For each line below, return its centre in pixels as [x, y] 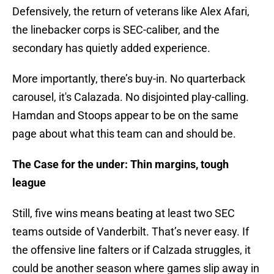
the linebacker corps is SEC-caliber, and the [116, 30]
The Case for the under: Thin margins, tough [120, 165]
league [29, 183]
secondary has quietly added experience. [111, 48]
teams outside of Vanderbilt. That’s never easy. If [131, 232]
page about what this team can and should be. [124, 134]
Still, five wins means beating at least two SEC [124, 213]
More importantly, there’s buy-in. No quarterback [129, 79]
